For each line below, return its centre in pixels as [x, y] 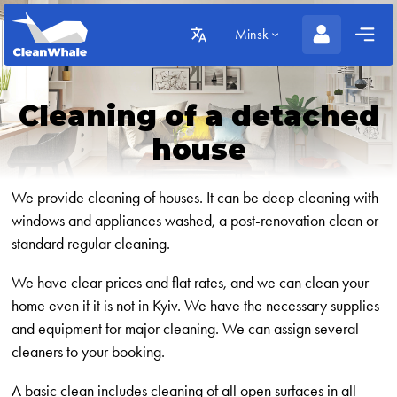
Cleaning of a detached [198, 116]
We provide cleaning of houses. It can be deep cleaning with [195, 198]
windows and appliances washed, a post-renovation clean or [195, 221]
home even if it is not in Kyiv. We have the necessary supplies [196, 306]
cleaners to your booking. [89, 352]
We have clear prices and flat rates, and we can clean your [191, 283]
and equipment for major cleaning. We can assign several [186, 329]
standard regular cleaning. [91, 244]
